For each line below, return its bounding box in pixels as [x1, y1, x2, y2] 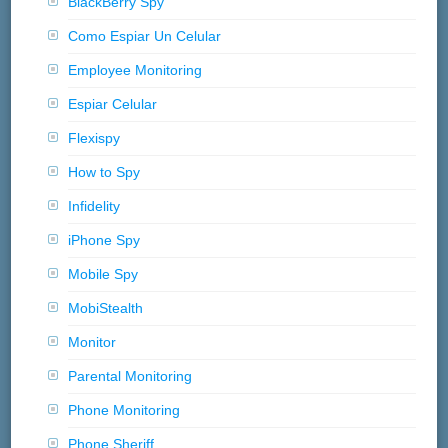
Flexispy [68, 130, 121, 147]
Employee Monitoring [68, 62, 203, 79]
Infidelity [68, 198, 121, 215]
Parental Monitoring [68, 368, 193, 385]
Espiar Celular [68, 96, 158, 113]
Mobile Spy [68, 266, 139, 283]
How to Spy [68, 164, 141, 181]
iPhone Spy [68, 232, 141, 249]
